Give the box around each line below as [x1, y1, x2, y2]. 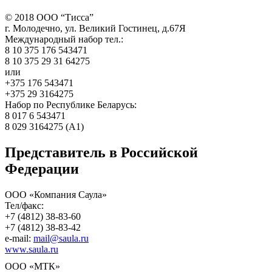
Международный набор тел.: [5, 34, 123, 45]
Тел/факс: [5, 200, 44, 211]
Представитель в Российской [5, 144, 198, 160]
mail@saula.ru [33, 233, 89, 243]
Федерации [5, 160, 79, 177]
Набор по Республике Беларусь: [5, 100, 137, 110]
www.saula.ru [5, 243, 58, 254]
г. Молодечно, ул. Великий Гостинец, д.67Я [5, 23, 186, 34]
